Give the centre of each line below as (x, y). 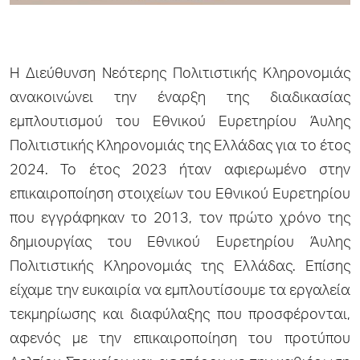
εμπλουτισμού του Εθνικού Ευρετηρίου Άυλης (180, 123)
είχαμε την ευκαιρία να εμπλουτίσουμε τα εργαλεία (180, 291)
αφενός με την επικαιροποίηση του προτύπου (180, 340)
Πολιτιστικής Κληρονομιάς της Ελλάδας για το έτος (180, 147)
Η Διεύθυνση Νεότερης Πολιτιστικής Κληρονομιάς (180, 74)
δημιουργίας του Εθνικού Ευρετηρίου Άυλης (180, 243)
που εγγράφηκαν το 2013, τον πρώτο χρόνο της (180, 219)
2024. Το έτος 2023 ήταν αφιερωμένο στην (180, 171)
